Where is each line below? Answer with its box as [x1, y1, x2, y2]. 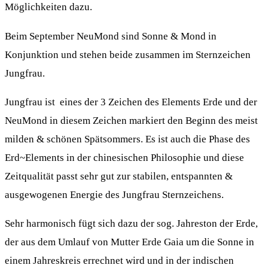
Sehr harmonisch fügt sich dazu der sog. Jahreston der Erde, [5, 218, 258, 230]
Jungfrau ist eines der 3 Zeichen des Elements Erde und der [5, 96, 257, 108]
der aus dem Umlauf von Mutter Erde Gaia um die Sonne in [5, 236, 254, 248]
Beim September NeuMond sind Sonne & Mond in [5, 30, 217, 42]
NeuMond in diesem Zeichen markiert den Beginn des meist [5, 114, 258, 126]
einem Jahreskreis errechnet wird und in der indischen [5, 255, 234, 267]
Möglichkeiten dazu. [5, 1, 92, 13]
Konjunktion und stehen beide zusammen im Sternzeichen [5, 48, 251, 60]
